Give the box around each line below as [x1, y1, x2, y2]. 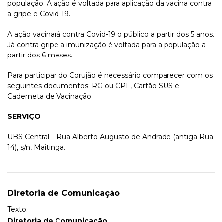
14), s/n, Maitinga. [7, 143, 65, 152]
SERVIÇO [7, 112, 41, 121]
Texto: [7, 205, 28, 214]
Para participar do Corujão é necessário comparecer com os [7, 71, 213, 80]
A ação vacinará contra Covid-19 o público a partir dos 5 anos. [7, 30, 214, 39]
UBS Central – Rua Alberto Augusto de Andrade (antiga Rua [7, 132, 213, 142]
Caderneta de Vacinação [7, 92, 91, 101]
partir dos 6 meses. [7, 51, 72, 60]
